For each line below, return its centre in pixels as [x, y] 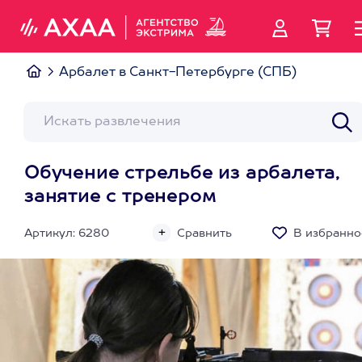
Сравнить [204, 234]
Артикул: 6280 [67, 234]
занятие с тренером [120, 197]
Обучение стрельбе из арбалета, [182, 174]
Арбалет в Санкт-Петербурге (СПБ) [178, 73]
